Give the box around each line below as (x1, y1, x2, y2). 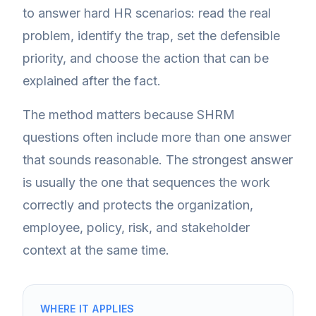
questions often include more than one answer (23, 130, 291, 145)
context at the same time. (23, 243, 169, 257)
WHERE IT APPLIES (40, 303, 135, 315)
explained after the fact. (23, 73, 161, 88)
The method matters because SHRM (23, 107, 235, 122)
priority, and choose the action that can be (23, 51, 269, 66)
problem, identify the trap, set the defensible (23, 28, 280, 43)
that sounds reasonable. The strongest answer (23, 152, 293, 167)
